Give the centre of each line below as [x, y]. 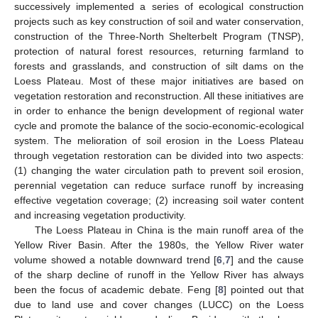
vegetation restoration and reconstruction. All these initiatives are [159, 95]
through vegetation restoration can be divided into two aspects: [159, 155]
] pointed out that [264, 289]
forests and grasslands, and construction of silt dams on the [159, 66]
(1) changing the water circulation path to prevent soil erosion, [159, 170]
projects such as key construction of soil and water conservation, [159, 21]
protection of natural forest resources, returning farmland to [159, 51]
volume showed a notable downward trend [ [116, 259]
